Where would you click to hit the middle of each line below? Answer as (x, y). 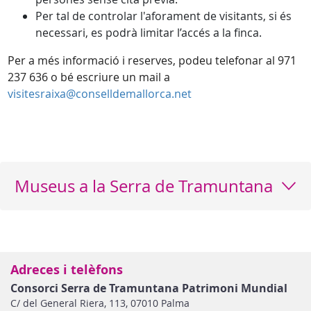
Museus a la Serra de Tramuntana (144, 186)
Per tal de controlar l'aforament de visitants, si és (163, 16)
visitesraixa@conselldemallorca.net (101, 94)
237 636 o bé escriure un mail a (89, 77)
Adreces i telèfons (67, 270)
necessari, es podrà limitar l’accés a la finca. (150, 33)
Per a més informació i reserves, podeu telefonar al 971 (152, 60)
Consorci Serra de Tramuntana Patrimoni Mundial (149, 288)
